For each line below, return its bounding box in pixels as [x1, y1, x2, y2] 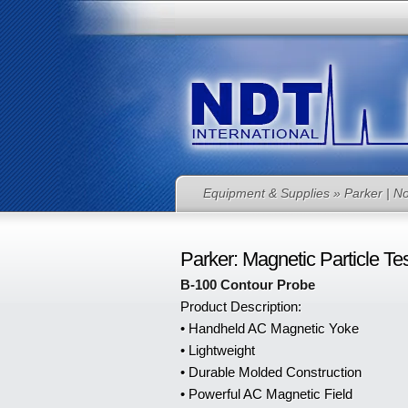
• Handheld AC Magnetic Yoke [179, 321, 359, 336]
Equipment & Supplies [203, 186, 330, 200]
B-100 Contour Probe [179, 277, 315, 292]
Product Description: [179, 299, 301, 314]
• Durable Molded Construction [179, 364, 362, 380]
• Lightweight [179, 342, 255, 358]
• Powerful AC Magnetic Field [179, 386, 352, 402]
